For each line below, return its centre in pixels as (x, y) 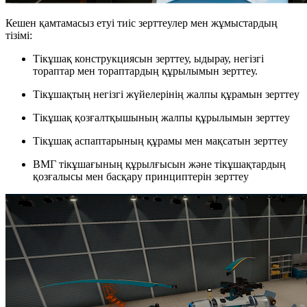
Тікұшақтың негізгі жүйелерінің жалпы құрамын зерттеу (166, 94)
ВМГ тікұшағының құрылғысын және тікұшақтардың (159, 164)
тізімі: (19, 35)
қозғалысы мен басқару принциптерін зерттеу (141, 176)
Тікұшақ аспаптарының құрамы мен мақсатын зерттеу (160, 140)
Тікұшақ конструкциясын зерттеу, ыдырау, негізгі (148, 58)
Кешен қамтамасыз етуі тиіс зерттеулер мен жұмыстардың (142, 23)
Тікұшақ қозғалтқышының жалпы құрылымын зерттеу (161, 117)
